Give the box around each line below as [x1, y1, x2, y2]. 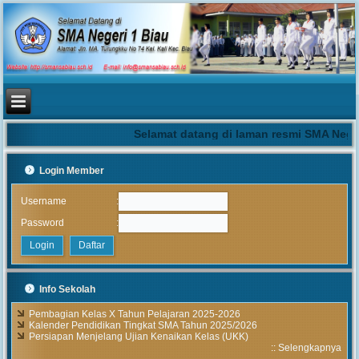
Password [20, 217, 64, 229]
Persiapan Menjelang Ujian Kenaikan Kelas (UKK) [29, 331, 249, 343]
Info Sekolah [39, 284, 96, 296]
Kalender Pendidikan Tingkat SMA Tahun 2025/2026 [29, 320, 258, 332]
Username [20, 196, 67, 208]
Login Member [39, 165, 105, 177]
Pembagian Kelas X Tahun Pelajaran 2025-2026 [29, 309, 241, 321]
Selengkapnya [277, 342, 341, 354]
